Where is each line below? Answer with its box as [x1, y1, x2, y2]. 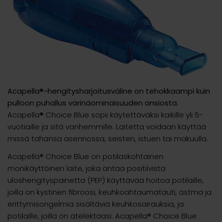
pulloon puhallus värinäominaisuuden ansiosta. [7, 98, 178, 109]
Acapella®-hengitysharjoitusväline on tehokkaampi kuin [7, 86, 210, 97]
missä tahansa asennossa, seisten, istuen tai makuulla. [7, 133, 208, 144]
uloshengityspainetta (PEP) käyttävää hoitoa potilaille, [7, 175, 204, 186]
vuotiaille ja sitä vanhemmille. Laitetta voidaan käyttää [7, 121, 206, 132]
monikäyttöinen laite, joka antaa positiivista [7, 163, 166, 174]
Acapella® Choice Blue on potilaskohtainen [7, 151, 164, 162]
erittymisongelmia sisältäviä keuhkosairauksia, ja [7, 199, 184, 210]
